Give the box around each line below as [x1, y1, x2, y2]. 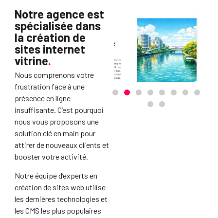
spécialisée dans [15, 18, 101, 33]
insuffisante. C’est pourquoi [15, 105, 104, 115]
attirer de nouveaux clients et [15, 140, 109, 150]
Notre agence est [15, 7, 104, 21]
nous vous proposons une [15, 117, 99, 127]
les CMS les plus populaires [15, 205, 101, 215]
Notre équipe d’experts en [15, 170, 97, 180]
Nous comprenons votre [15, 70, 94, 80]
